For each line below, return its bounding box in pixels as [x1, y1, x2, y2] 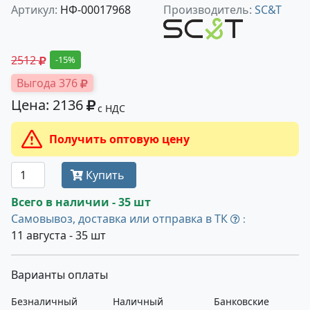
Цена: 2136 [11, 95, 86, 114]
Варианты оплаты [11, 267, 108, 282]
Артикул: [11, 2, 57, 17]
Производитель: [163, 2, 255, 17]
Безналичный [11, 295, 77, 308]
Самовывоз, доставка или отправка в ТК [11, 211, 230, 226]
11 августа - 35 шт [11, 228, 106, 243]
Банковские [214, 295, 270, 308]
